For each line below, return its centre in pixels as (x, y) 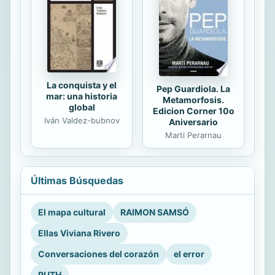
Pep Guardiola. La (193, 88)
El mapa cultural (72, 212)
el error (189, 254)
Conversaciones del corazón (99, 254)
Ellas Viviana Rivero (79, 233)
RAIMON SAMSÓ (155, 212)
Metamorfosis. (193, 99)
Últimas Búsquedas (77, 180)
